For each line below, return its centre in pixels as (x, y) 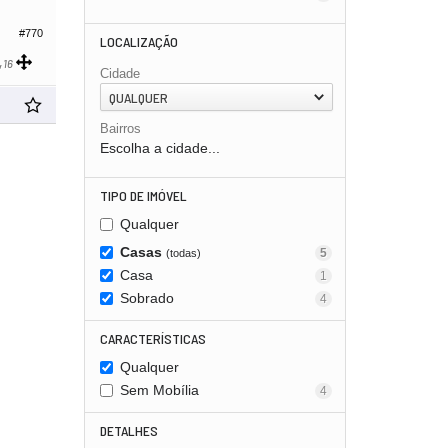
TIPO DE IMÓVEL (143, 195)
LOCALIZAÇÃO (138, 41)
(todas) (183, 253)
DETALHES (128, 430)
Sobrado (146, 298)
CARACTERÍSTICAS (152, 338)
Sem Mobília (159, 390)
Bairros (120, 128)
